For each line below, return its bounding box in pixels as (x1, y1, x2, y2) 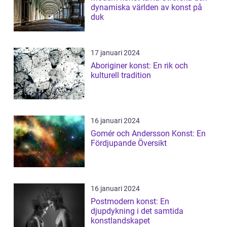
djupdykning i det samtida (91, 206, 183, 216)
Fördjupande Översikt (91, 138, 167, 148)
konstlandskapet (91, 216, 150, 225)
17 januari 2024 (91, 49, 140, 57)
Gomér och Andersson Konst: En (91, 129, 206, 138)
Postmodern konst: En (91, 197, 169, 206)
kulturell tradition (91, 70, 151, 80)
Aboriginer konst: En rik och (91, 61, 188, 70)
